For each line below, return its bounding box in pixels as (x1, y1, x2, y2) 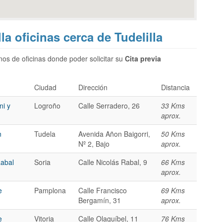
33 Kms (161, 100, 185, 111)
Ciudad (34, 82, 56, 92)
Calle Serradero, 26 (78, 100, 140, 111)
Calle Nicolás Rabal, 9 (78, 157, 147, 167)
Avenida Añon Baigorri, (78, 128, 150, 139)
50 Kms (161, 128, 185, 139)
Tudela (34, 128, 55, 139)
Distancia (161, 82, 190, 92)
